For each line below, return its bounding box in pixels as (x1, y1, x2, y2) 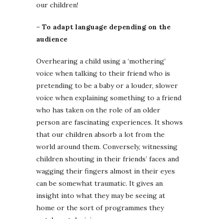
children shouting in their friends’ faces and (36, 154, 179, 163)
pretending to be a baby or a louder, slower (36, 81, 178, 90)
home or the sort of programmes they (36, 203, 164, 212)
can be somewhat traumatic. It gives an (36, 178, 163, 188)
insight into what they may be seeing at (36, 191, 165, 200)
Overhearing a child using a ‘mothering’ (36, 56, 166, 66)
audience (36, 34, 67, 44)
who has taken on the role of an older (36, 105, 160, 114)
